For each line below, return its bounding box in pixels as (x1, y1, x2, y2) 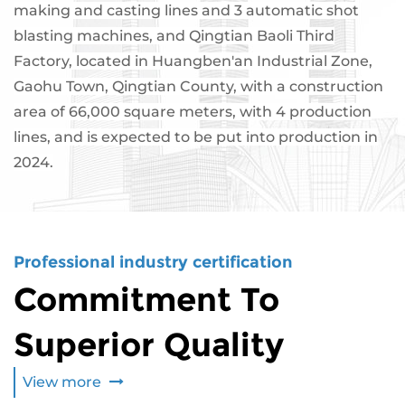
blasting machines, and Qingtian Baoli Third (14, 27, 334, 44)
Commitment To (14, 279, 279, 319)
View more (23, 373, 105, 391)
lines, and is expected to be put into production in (14, 128, 378, 146)
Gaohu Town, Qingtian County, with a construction (14, 78, 383, 95)
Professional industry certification (14, 252, 293, 272)
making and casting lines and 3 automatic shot (14, 2, 359, 19)
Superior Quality (14, 325, 284, 364)
